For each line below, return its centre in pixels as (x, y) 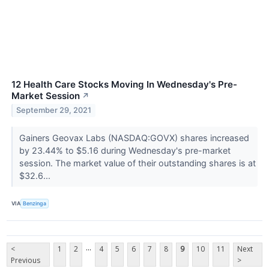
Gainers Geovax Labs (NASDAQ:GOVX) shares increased (134, 138)
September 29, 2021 (54, 110)
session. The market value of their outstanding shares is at (137, 163)
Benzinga (35, 204)
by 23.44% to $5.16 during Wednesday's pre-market (125, 150)
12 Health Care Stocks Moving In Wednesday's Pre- (124, 84)
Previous (26, 260)
